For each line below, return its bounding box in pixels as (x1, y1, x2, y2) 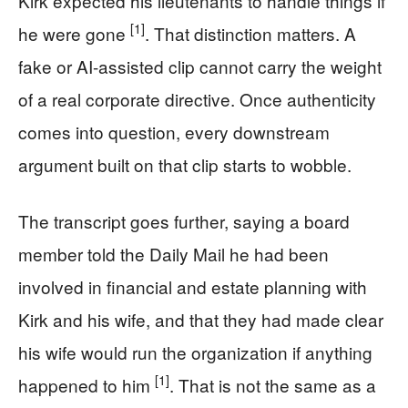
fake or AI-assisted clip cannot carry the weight (18, 53, 382, 78)
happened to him (18, 372, 155, 397)
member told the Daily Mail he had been (18, 240, 329, 266)
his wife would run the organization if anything (18, 339, 372, 364)
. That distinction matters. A (145, 20, 356, 46)
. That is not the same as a (169, 372, 376, 397)
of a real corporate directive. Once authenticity (18, 86, 376, 111)
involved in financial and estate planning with (18, 273, 367, 299)
